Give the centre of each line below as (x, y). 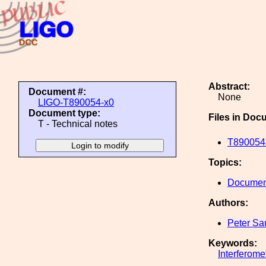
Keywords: (233, 243)
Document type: (64, 113)
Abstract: (229, 86)
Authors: (228, 203)
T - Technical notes (78, 124)
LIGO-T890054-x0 (76, 102)
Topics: (225, 162)
